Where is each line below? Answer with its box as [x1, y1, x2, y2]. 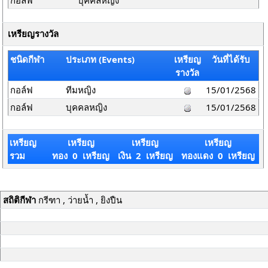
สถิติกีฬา [2, 194, 36, 206]
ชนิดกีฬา [10, 53, 45, 65]
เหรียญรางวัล [7, 29, 59, 39]
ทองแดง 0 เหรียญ [181, 150, 255, 162]
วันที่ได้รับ [211, 53, 250, 65]
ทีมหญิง [66, 84, 96, 96]
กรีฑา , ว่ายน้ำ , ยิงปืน [35, 194, 122, 206]
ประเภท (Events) [66, 53, 135, 65]
